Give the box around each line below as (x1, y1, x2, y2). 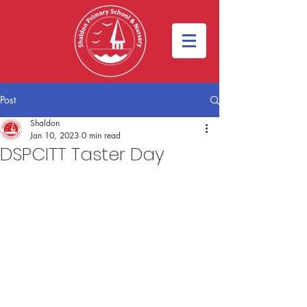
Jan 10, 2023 (30, 130, 79, 141)
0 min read (82, 130, 121, 141)
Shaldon (30, 117, 60, 129)
